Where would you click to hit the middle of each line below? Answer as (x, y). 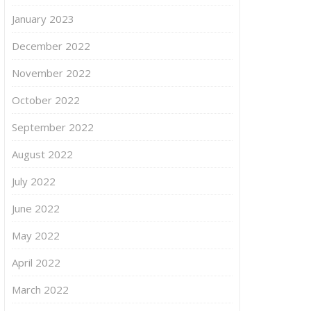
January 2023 (43, 18)
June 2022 (36, 208)
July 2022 (34, 181)
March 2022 (40, 289)
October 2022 (46, 100)
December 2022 (51, 45)
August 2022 (42, 154)
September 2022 (53, 127)
